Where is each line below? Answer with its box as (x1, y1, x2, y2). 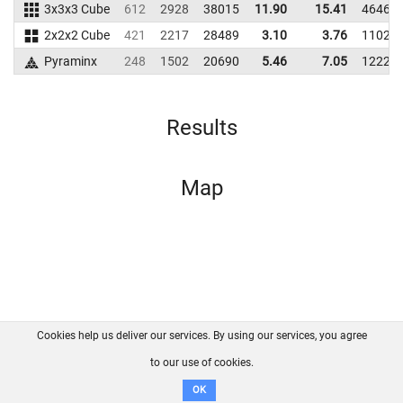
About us (63, 350, 114, 364)
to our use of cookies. (149, 356, 254, 369)
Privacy (297, 350, 338, 364)
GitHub (241, 350, 283, 364)
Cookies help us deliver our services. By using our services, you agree (36, 329, 367, 342)
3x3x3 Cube (43, 2, 110, 16)
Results (166, 115, 237, 140)
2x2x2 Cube (43, 28, 110, 42)
